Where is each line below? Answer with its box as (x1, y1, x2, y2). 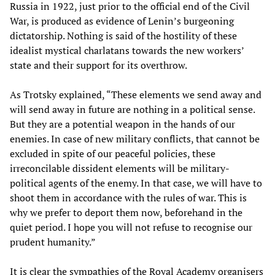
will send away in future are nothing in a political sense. (10, 103, 255, 117)
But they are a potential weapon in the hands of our (10, 117, 235, 131)
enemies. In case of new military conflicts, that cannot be (10, 132, 260, 146)
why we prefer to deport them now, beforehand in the (10, 206, 242, 220)
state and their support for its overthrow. (10, 58, 187, 72)
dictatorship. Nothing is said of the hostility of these (10, 29, 237, 43)
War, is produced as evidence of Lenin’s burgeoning (10, 14, 234, 28)
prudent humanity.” (10, 235, 96, 249)
